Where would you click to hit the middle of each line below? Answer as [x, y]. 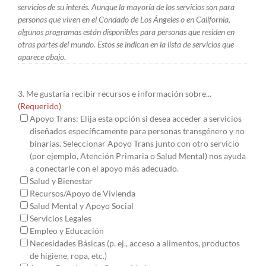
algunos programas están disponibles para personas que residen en [126, 31]
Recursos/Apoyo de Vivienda [83, 193]
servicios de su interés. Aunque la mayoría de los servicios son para [126, 7]
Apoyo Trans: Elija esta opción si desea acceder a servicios [136, 118]
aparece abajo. [42, 56]
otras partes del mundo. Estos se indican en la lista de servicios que [126, 44]
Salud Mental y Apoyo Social [82, 205]
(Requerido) [39, 106]
